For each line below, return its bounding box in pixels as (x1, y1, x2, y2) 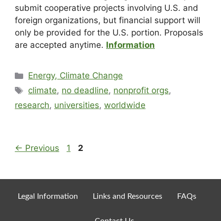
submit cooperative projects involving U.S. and (15, 3, 198, 13)
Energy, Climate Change (28, 71, 123, 81)
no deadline (62, 85, 109, 96)
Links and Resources (92, 192, 162, 201)
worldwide (104, 100, 146, 110)
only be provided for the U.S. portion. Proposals (15, 28, 203, 38)
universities (54, 100, 99, 110)
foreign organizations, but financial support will (15, 15, 200, 26)
